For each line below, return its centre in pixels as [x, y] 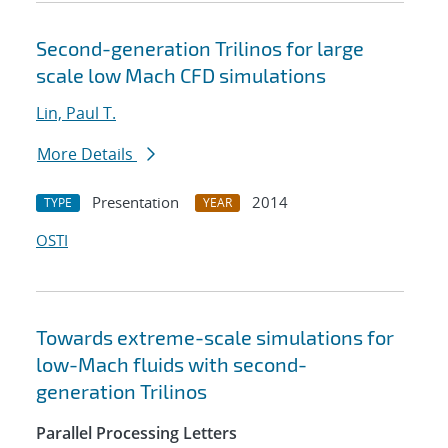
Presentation [135, 202]
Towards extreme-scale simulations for [215, 337]
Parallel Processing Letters [136, 433]
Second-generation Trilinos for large [200, 48]
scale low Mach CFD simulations [181, 75]
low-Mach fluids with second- [171, 364]
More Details [87, 154]
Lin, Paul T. [76, 113]
